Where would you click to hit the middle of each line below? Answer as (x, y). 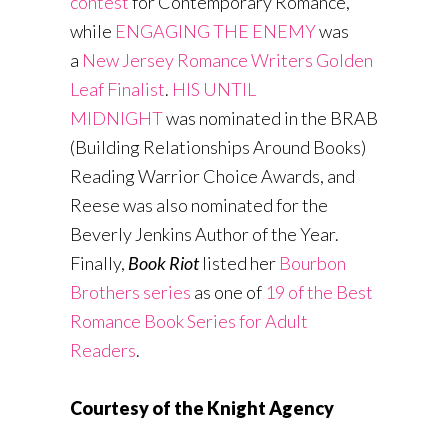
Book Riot (163, 263)
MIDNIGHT (116, 118)
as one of (228, 292)
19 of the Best (319, 292)
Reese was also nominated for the (199, 205)
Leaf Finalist (117, 89)
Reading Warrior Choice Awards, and (212, 176)
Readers (103, 350)
